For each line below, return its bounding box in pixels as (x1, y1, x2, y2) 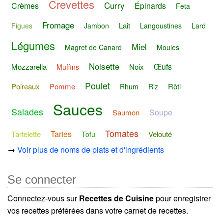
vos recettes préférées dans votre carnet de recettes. (7, 204, 188, 216)
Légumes (11, 38, 55, 54)
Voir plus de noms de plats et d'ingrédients (17, 143, 164, 155)
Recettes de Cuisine (79, 192, 154, 204)
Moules (157, 42, 179, 53)
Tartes (51, 128, 72, 140)
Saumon (112, 107, 139, 118)
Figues (11, 21, 32, 31)
